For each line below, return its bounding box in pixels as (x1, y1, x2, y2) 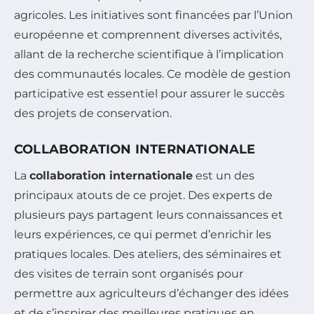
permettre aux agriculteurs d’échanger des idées (14, 286, 289, 300)
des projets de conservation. (14, 106, 172, 120)
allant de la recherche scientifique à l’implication (14, 47, 284, 61)
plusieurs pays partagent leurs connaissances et (14, 207, 283, 221)
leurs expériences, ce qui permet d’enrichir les (14, 227, 271, 241)
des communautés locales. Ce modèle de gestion (14, 67, 291, 81)
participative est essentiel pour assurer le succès (14, 86, 285, 100)
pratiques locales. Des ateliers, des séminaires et (14, 247, 282, 261)
